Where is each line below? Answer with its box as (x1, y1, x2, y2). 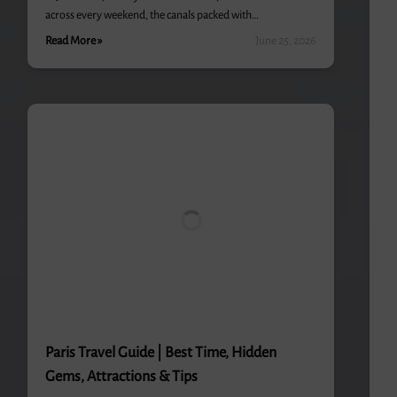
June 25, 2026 (255, 35, 317, 47)
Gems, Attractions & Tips (44, 369, 198, 385)
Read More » (44, 35, 103, 47)
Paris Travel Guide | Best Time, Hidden (44, 345, 276, 361)
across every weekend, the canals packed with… (44, 9, 259, 21)
